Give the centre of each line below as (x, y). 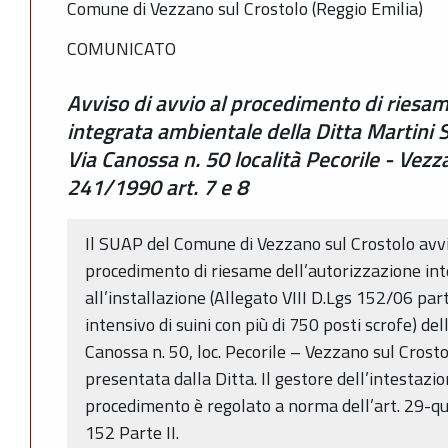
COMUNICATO (121, 48)
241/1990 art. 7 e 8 (157, 187)
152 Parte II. (132, 432)
